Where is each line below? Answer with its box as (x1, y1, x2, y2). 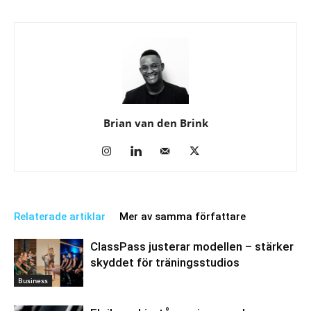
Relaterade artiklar (14, 210, 106, 224)
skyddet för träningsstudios (90, 255, 239, 270)
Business (18, 276, 48, 286)
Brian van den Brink (103, 116, 208, 131)
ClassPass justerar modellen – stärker (90, 239, 294, 254)
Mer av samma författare (119, 210, 246, 224)
